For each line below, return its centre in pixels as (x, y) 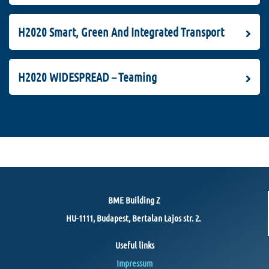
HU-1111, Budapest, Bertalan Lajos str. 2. (134, 218)
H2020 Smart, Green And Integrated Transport (121, 32)
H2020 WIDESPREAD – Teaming (87, 77)
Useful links (134, 245)
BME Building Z (134, 200)
